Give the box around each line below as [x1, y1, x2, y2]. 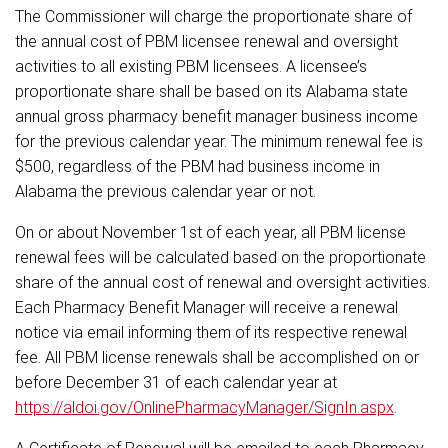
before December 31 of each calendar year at [14, 372, 337, 392]
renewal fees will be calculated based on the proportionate [14, 247, 426, 267]
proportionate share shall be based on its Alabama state [14, 81, 408, 101]
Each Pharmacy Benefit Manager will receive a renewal [14, 297, 398, 317]
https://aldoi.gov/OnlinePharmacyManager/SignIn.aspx [14, 397, 394, 417]
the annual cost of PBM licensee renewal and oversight [14, 31, 398, 51]
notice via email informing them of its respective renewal [14, 322, 407, 342]
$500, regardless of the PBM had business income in [14, 156, 380, 176]
